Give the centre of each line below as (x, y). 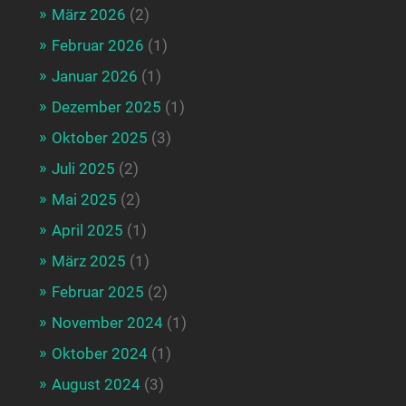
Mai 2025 (84, 199)
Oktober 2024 (99, 353)
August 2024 (96, 384)
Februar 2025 (97, 291)
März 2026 (88, 14)
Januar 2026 (94, 76)
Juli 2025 (83, 168)
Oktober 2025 (99, 137)
